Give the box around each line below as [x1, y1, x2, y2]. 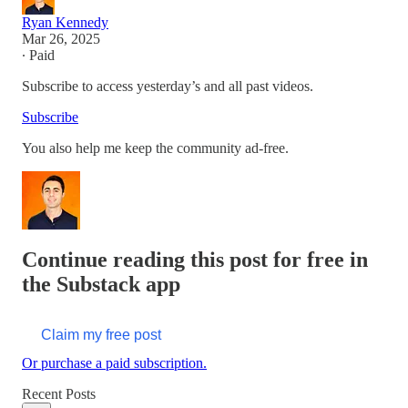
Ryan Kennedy [22, 15, 108, 31]
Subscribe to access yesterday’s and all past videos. [22, 78, 313, 95]
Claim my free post [41, 327, 161, 343]
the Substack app [22, 272, 180, 297]
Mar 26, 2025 [22, 31, 100, 47]
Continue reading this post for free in [22, 248, 368, 272]
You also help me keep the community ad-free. [22, 140, 289, 157]
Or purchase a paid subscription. [22, 355, 207, 372]
